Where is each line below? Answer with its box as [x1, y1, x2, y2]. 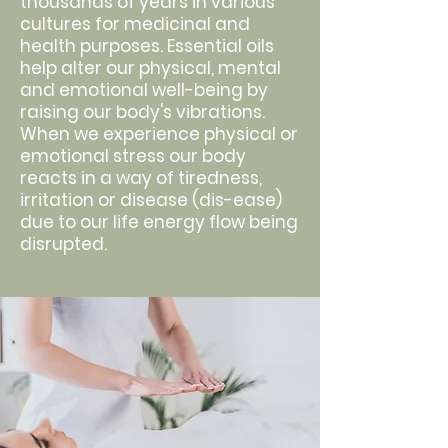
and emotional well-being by [20, 78, 268, 102]
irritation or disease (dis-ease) [20, 188, 282, 212]
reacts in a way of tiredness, [20, 166, 262, 190]
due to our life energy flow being [20, 210, 298, 234]
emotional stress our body [20, 144, 246, 168]
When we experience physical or [20, 122, 298, 146]
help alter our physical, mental [20, 56, 281, 80]
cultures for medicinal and [20, 12, 250, 36]
